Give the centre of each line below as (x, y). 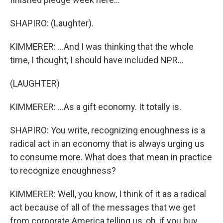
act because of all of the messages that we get (103, 207)
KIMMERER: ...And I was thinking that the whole (102, 47)
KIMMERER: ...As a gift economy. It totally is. (96, 107)
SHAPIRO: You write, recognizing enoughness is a (108, 130)
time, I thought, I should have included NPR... (97, 60)
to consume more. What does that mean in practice (111, 157)
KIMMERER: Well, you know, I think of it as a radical (108, 194)
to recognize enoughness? (63, 170)
